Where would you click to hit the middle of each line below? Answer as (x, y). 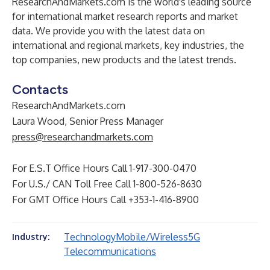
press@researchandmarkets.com (83, 137)
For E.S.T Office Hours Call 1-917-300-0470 (104, 168)
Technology (90, 237)
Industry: (31, 237)
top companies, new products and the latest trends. (124, 60)
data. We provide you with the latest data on (108, 31)
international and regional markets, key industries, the (128, 45)
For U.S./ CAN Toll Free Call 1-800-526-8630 (107, 184)
